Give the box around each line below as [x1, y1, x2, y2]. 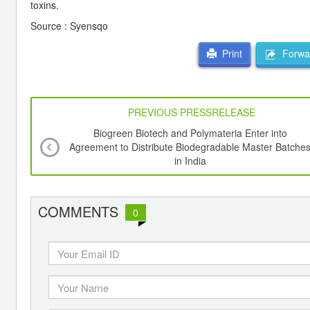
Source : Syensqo [30, 18, 111, 33]
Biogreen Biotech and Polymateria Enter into [93, 126, 287, 140]
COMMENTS [38, 201, 118, 222]
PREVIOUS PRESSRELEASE [128, 105, 256, 120]
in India [174, 154, 206, 168]
